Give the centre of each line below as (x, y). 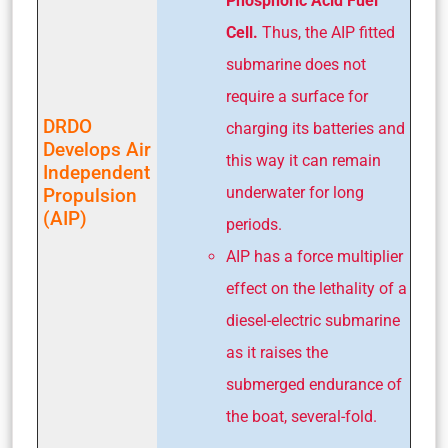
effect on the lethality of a (316, 289)
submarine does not (296, 65)
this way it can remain (303, 161)
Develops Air (97, 150)
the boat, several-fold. (301, 417)
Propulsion (90, 196)
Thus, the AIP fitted (328, 33)
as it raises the (277, 353)
